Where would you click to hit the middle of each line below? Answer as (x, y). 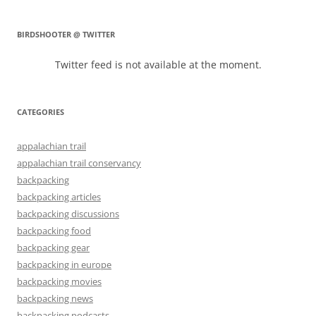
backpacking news (55, 298)
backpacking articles (59, 196)
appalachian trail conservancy (79, 163)
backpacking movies (59, 281)
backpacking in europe (64, 264)
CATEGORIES (41, 111)
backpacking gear (53, 247)
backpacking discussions (68, 213)
